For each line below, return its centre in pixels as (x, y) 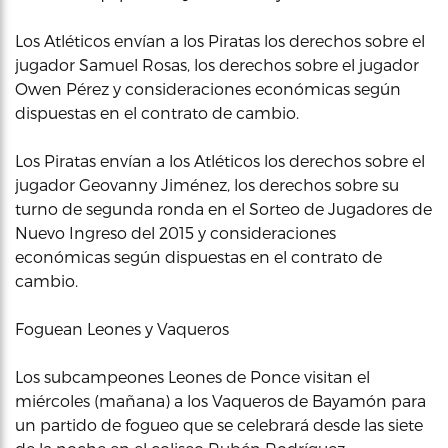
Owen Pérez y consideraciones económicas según (208, 88)
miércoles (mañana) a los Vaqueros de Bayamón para (220, 400)
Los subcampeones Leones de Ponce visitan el (192, 376)
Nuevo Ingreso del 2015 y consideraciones (175, 232)
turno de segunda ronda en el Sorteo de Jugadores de (223, 208)
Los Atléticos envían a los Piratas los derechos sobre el (220, 40)
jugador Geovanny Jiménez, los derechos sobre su (207, 184)
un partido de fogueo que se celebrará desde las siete (219, 424)
